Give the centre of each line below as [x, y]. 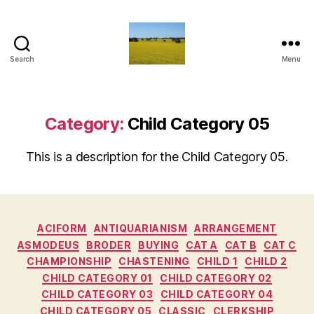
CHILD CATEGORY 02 [216, 278]
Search [22, 59]
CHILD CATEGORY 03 [97, 294]
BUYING [159, 245]
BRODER [109, 245]
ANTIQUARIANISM [141, 228]
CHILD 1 [217, 261]
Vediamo [182, 71]
